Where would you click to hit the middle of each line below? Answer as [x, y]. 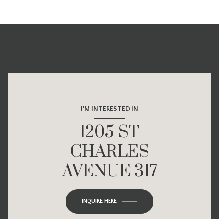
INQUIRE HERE [99, 201]
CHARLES [109, 152]
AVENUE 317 [109, 172]
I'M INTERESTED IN [109, 109]
